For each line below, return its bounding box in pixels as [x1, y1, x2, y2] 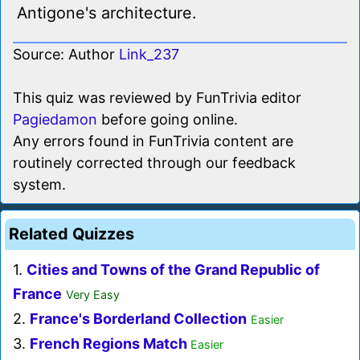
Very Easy [66, 288, 120, 302]
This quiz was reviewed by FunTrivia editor [13, 89, 301, 107]
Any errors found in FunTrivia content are [13, 133, 293, 150]
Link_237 [119, 46, 179, 63]
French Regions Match [30, 335, 190, 353]
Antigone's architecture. [17, 3, 196, 23]
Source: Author [13, 46, 119, 63]
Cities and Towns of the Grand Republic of [27, 261, 320, 279]
